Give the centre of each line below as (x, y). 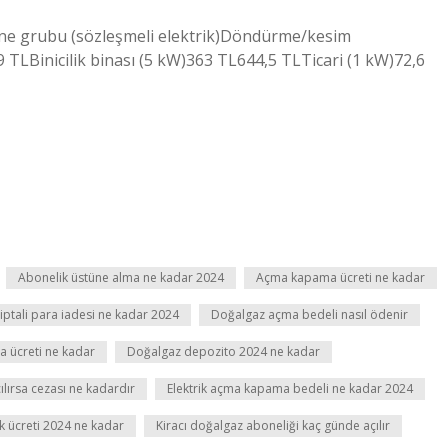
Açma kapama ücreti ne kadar (340, 277)
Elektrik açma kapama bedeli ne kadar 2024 (290, 388)
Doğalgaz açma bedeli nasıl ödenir (309, 314)
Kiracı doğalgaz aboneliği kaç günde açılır (273, 425)
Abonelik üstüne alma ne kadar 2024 (121, 277)
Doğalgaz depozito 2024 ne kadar (223, 351)
